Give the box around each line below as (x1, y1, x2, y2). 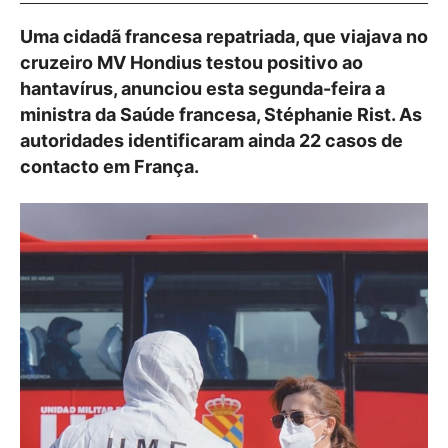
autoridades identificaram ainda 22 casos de (20, 130, 403, 151)
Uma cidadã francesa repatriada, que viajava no (20, 26, 428, 47)
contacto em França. (20, 156, 199, 177)
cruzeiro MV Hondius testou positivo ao (20, 52, 363, 73)
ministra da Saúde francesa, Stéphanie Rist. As (20, 104, 422, 125)
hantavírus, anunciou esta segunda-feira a (20, 78, 385, 99)
